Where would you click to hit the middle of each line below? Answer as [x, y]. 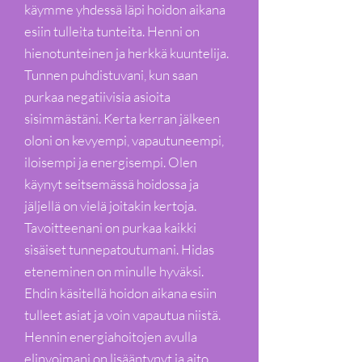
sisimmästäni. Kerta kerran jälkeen [122, 118]
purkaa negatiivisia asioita [97, 97]
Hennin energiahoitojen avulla [111, 337]
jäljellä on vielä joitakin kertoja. [112, 206]
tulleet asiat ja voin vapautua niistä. [122, 315]
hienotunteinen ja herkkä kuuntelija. [126, 53]
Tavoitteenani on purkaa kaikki [110, 227]
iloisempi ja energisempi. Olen [111, 162]
